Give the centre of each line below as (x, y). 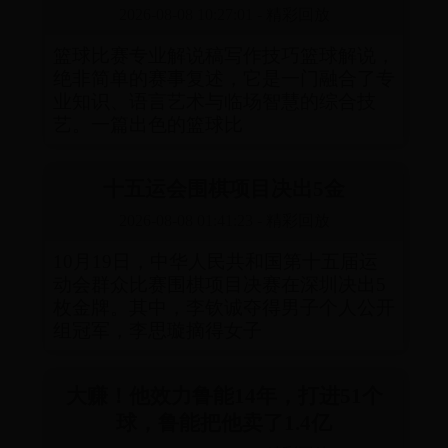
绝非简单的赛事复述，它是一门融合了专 (223, 79)
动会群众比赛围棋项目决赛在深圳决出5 (219, 285)
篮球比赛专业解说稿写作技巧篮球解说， (223, 56)
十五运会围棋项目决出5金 (224, 189)
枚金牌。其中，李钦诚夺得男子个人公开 (223, 308)
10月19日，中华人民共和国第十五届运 (215, 262)
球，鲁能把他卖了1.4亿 (224, 422)
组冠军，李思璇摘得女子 (157, 331)
